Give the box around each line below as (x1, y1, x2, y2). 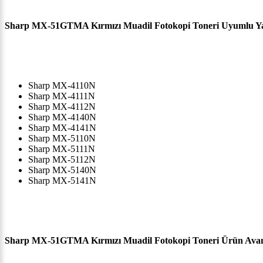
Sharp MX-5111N (28, 144, 95, 154)
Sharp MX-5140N (28, 165, 96, 176)
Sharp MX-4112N (28, 102, 96, 112)
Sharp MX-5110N (28, 133, 96, 144)
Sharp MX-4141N (28, 123, 96, 133)
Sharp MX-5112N (28, 154, 96, 165)
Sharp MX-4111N (28, 91, 95, 102)
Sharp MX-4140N (28, 112, 96, 123)
